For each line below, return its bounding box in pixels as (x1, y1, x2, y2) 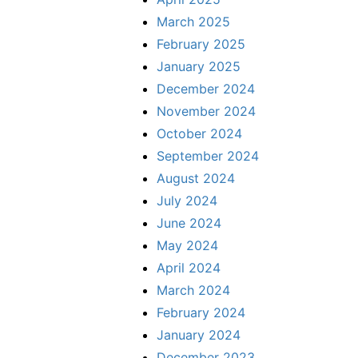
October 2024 (157, 125, 242, 141)
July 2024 (157, 192, 217, 209)
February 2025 (157, 35, 245, 52)
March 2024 (157, 281, 230, 298)
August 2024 (157, 169, 235, 186)
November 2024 (157, 102, 256, 119)
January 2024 (157, 326, 241, 343)
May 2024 (157, 237, 218, 253)
